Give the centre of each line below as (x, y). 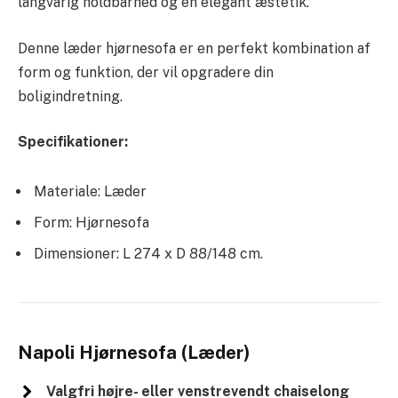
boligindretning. (70, 96)
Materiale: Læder (90, 191)
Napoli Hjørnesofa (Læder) (134, 352)
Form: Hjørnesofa (92, 222)
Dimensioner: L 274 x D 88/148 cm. (148, 253)
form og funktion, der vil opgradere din (146, 72)
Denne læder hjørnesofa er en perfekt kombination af (194, 48)
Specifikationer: (73, 142)
